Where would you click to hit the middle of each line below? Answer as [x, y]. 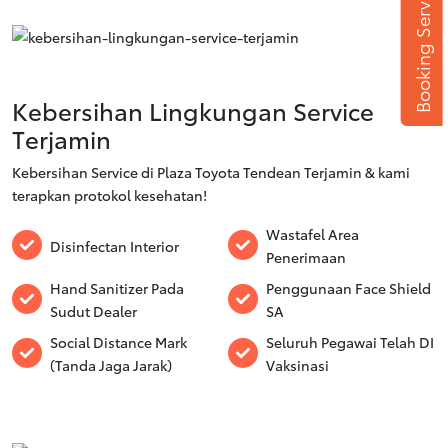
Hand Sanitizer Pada [117, 287]
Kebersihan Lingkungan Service [193, 110]
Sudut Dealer [93, 310]
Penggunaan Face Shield [348, 287]
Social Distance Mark [118, 341]
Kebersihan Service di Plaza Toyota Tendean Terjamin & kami [211, 171]
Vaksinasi [297, 364]
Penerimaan [306, 256]
